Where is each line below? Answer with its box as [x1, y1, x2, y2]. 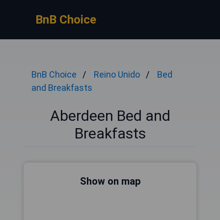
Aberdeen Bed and [50, 107, 170, 124]
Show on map [80, 175, 140, 187]
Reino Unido [94, 69, 140, 80]
